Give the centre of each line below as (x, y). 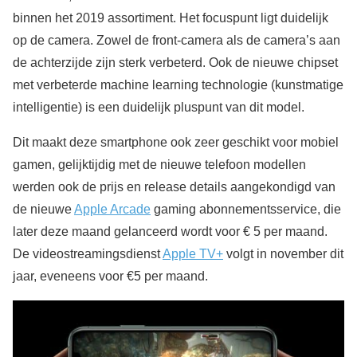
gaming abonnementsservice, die (246, 209)
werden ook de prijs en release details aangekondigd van (174, 186)
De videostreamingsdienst (88, 253)
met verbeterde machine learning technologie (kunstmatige (178, 84)
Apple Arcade (112, 209)
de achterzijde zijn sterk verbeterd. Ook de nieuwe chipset (175, 62)
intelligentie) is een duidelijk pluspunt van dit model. (159, 107)
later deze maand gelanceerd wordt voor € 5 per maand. (170, 231)
